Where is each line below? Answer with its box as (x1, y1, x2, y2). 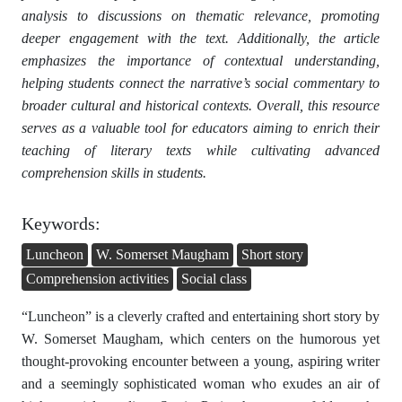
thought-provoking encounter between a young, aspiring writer (22, 354, 380, 369)
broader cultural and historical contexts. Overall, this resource (22, 98, 380, 114)
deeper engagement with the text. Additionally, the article (22, 31, 380, 47)
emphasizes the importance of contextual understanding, (22, 53, 380, 69)
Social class (181, 271, 247, 286)
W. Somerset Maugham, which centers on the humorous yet (22, 331, 380, 346)
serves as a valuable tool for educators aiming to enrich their (22, 120, 380, 136)
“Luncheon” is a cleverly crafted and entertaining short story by (22, 309, 380, 324)
